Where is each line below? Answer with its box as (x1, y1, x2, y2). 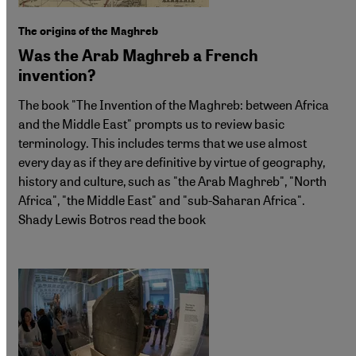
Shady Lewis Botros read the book (18, 211, 206, 228)
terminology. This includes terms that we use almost (18, 134, 307, 152)
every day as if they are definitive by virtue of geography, (18, 153, 325, 171)
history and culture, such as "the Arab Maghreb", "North (18, 172, 327, 190)
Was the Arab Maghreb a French (18, 46, 258, 66)
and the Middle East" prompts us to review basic (18, 115, 284, 133)
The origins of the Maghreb (18, 25, 158, 39)
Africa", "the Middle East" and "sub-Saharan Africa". (18, 192, 305, 209)
